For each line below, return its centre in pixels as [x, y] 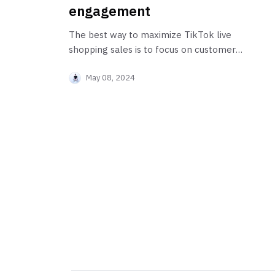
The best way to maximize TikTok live [150, 35]
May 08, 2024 [110, 78]
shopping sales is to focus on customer [152, 50]
